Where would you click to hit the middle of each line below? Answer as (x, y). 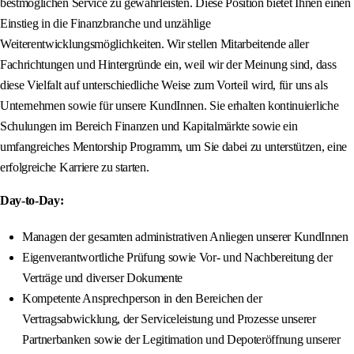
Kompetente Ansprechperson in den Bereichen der (142, 299)
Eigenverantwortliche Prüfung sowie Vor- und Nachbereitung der (177, 258)
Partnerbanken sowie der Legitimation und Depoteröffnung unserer (181, 340)
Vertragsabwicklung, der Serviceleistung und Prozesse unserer (169, 319)
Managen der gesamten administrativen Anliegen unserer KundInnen (185, 237)
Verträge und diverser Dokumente (103, 278)
